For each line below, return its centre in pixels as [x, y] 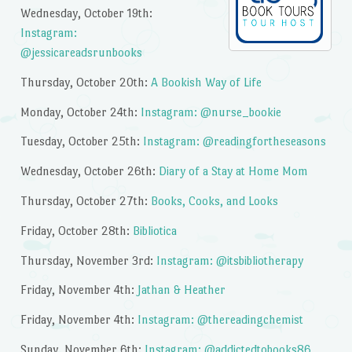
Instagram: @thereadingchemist [220, 320]
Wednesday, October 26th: [89, 171]
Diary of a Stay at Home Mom [233, 171]
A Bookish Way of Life [206, 82]
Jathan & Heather [181, 290]
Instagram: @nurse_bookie [211, 112]
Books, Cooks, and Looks [214, 200]
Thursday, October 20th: [85, 82]
